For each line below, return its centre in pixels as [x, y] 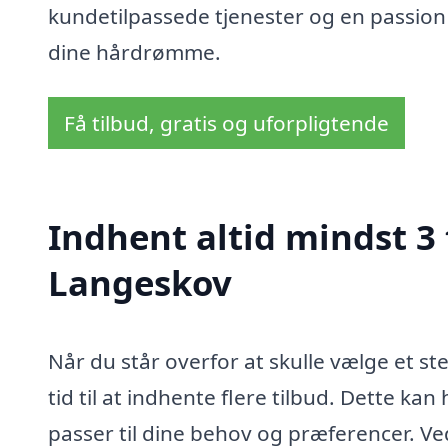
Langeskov [140, 283]
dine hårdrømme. [134, 51]
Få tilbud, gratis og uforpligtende [226, 123]
